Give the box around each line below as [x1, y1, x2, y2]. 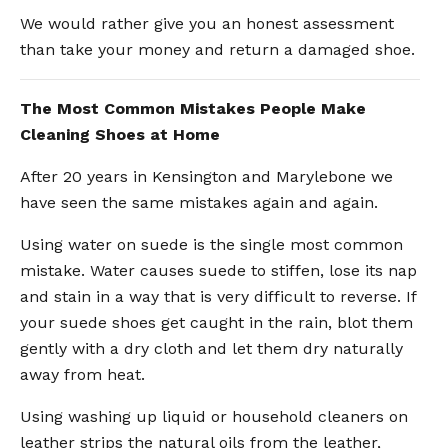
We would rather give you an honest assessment [20, 13, 394, 33]
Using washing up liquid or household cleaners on [20, 406, 408, 426]
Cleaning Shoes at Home [20, 124, 220, 144]
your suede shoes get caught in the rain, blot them [20, 312, 413, 332]
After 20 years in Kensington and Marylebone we [20, 166, 393, 186]
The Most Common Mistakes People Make [20, 98, 366, 118]
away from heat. [20, 364, 145, 384]
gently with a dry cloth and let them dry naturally [20, 338, 403, 358]
